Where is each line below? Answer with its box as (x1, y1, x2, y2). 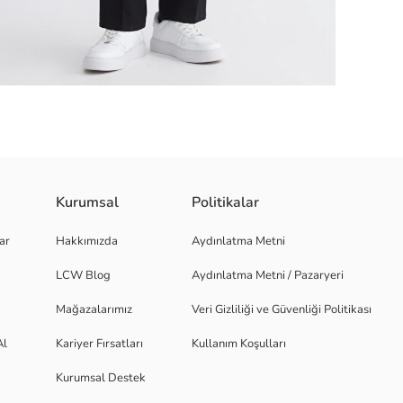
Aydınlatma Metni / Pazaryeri (192, 267, 344, 283)
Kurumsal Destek (56, 370, 146, 386)
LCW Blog (56, 267, 111, 283)
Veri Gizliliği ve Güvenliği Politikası (192, 301, 372, 318)
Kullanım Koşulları (192, 336, 286, 352)
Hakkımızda (56, 233, 118, 249)
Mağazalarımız (56, 301, 132, 318)
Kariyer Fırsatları (56, 336, 143, 352)
